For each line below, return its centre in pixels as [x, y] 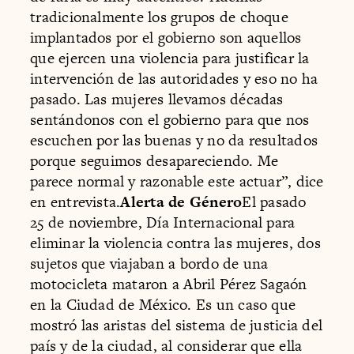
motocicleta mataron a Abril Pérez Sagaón [169, 284]
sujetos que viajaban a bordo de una [149, 264]
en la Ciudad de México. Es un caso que [163, 305]
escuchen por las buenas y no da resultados [174, 141]
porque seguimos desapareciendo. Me [154, 161]
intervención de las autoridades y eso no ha [174, 79]
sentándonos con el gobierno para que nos [170, 120]
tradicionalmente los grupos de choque [159, 17]
